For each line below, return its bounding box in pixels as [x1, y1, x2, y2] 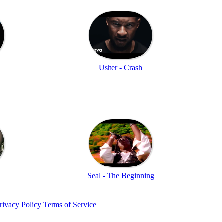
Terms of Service [43, 200, 96, 209]
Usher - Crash [99, 63, 142, 72]
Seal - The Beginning [87, 171, 154, 180]
